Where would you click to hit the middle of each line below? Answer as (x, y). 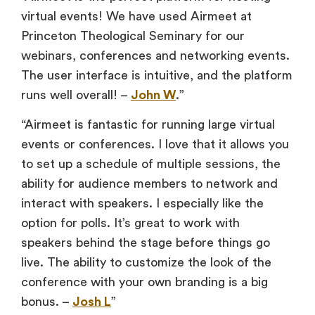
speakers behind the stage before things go (146, 243)
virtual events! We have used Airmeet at (136, 16)
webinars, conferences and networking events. (155, 55)
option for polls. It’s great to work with (130, 223)
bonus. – (47, 302)
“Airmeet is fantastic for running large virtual (148, 125)
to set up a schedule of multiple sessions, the (151, 164)
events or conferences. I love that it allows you (155, 144)
